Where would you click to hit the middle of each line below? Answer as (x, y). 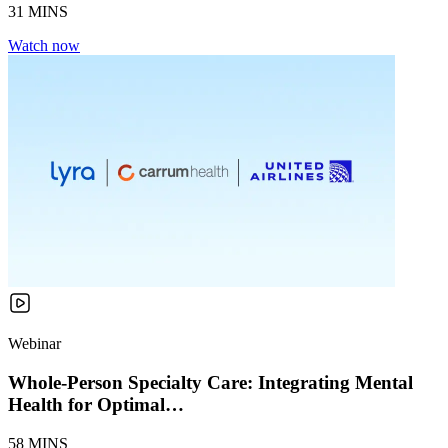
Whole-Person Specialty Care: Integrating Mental (210, 382)
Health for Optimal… (96, 404)
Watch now (44, 46)
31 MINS (38, 12)
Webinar (34, 344)
